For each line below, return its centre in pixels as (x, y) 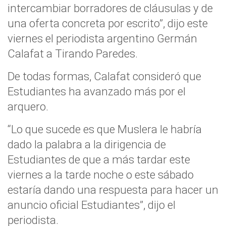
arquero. (28, 106)
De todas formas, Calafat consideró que (104, 76)
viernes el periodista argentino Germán (102, 38)
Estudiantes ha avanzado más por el (97, 91)
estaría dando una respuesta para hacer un (113, 190)
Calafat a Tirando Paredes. (73, 53)
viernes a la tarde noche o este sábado (101, 175)
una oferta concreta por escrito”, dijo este (108, 23)
